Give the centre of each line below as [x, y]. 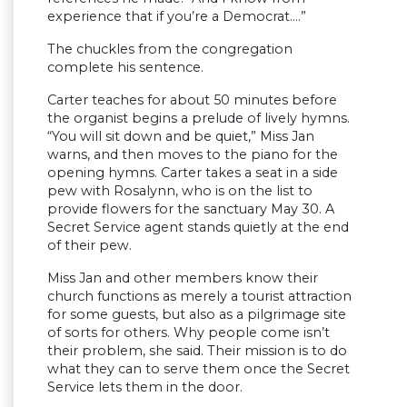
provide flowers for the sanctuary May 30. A [191, 209]
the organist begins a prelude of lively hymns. [199, 119]
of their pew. [89, 246]
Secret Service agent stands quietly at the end [198, 228]
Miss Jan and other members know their [183, 278]
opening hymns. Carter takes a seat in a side [193, 173]
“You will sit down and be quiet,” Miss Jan [181, 137]
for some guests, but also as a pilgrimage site [197, 315]
